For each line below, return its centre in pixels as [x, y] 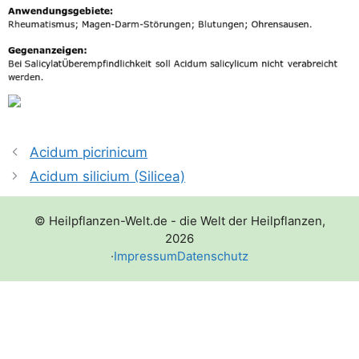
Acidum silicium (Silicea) [108, 176]
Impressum [145, 256]
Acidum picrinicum [89, 152]
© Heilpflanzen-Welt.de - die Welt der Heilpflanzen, [179, 220]
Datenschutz [213, 256]
